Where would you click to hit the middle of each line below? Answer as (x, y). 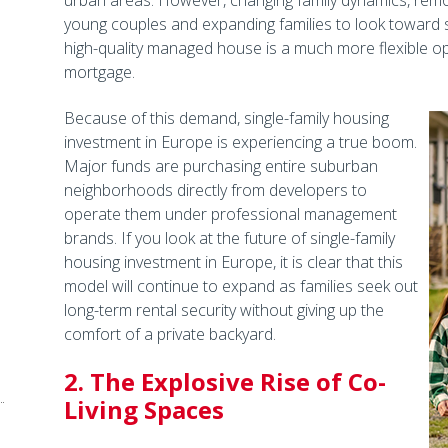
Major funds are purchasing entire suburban (220, 166)
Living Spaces (143, 409)
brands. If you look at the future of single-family (229, 238)
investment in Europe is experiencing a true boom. (240, 142)
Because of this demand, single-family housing (226, 118)
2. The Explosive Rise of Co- (224, 381)
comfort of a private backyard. (169, 334)
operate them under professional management (230, 214)
